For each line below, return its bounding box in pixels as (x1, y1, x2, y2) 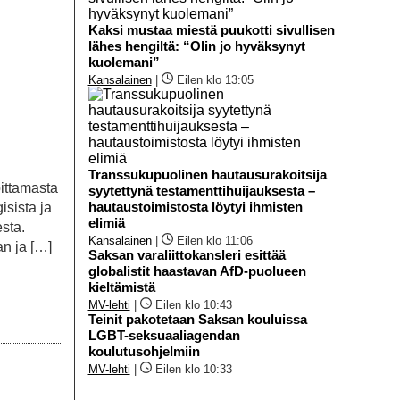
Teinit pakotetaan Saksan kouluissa (87, 311, 307, 327)
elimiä (87, 214, 125, 230)
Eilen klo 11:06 (176, 233, 253, 247)
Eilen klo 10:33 (154, 362, 232, 376)
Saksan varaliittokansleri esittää (87, 246, 286, 262)
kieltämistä (87, 279, 155, 295)
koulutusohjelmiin (87, 343, 200, 359)
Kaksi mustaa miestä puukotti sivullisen (87, 21, 335, 37)
